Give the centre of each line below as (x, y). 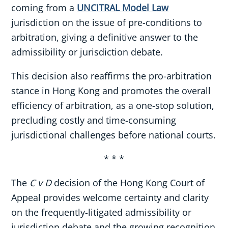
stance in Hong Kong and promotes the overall (111, 91)
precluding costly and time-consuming (94, 120)
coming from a (44, 8)
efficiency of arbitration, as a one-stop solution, (113, 106)
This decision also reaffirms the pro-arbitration (112, 76)
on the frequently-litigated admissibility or (102, 212)
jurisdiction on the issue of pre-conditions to (107, 23)
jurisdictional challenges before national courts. (114, 135)
